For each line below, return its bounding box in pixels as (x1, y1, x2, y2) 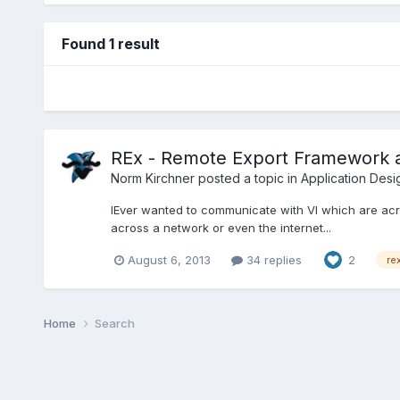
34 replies (242, 252, 302, 267)
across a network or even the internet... (110, 220, 331, 235)
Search (94, 316, 135, 331)
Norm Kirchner (110, 170, 195, 186)
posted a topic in (194, 170, 301, 186)
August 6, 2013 (127, 252, 211, 267)
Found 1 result (61, 34, 160, 53)
